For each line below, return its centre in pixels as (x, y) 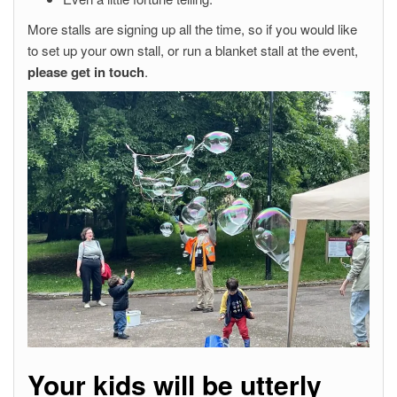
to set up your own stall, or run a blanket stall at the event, (193, 50)
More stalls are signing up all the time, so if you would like (192, 28)
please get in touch (86, 71)
